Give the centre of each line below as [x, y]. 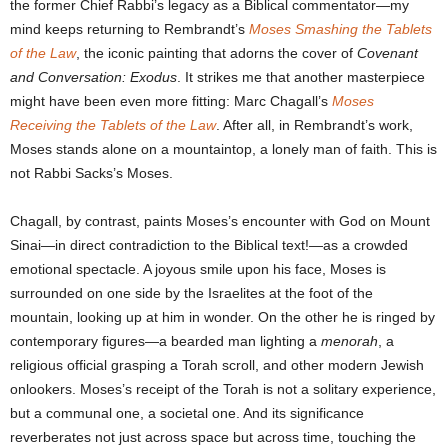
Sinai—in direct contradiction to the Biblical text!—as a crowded [209, 245]
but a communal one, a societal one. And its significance [187, 413]
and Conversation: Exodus [93, 77]
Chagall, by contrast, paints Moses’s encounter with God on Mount [220, 221]
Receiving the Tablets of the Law [113, 125]
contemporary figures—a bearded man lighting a [165, 341]
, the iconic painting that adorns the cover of [216, 53]
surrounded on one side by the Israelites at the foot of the [191, 293]
